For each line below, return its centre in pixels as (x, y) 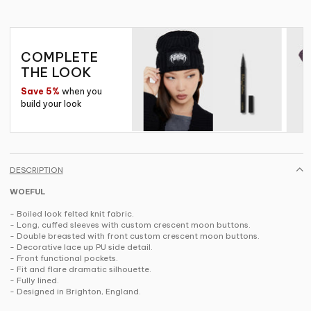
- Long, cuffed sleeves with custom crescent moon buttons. (130, 225)
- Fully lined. (34, 280)
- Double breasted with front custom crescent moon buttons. (134, 236)
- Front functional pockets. (64, 258)
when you (81, 91)
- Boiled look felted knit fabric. (72, 213)
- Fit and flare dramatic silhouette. (80, 269)
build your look (51, 103)
